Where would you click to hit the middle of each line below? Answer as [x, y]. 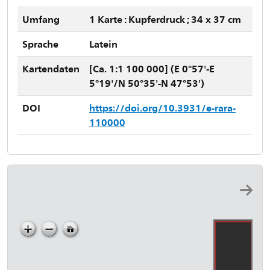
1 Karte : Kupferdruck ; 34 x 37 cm [165, 19]
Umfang [41, 19]
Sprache [40, 44]
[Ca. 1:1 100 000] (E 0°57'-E [152, 68]
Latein [103, 44]
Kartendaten [51, 68]
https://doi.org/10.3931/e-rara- [162, 108]
